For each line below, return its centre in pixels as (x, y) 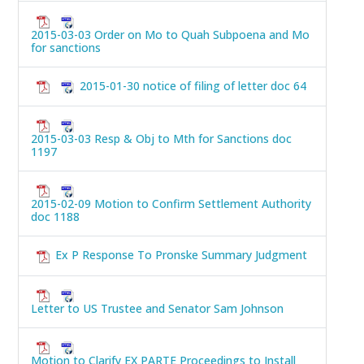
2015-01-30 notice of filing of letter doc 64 (193, 85)
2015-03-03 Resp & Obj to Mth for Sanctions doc (161, 139)
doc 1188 (55, 217)
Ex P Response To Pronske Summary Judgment (181, 255)
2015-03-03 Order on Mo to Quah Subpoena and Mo (170, 34)
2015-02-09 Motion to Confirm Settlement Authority (171, 204)
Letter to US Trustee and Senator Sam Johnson (157, 308)
